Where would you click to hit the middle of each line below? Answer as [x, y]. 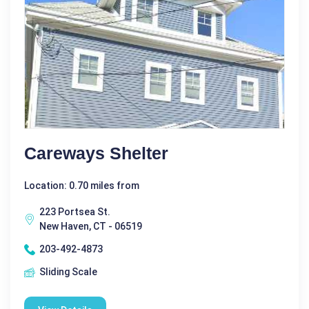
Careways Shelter [96, 153]
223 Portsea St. [75, 212]
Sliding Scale [68, 272]
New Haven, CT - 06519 [91, 227]
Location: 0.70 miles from [82, 186]
